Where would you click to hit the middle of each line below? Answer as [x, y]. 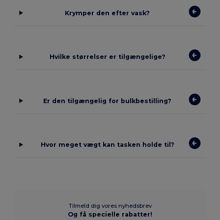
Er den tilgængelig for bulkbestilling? [108, 101]
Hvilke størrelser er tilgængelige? [107, 57]
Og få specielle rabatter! [110, 215]
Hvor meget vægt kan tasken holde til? [107, 145]
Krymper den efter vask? [108, 13]
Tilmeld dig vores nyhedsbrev [110, 206]
